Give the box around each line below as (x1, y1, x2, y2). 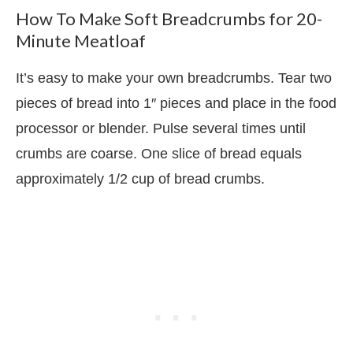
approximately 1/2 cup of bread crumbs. (16, 171, 269, 188)
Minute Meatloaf (16, 30, 146, 52)
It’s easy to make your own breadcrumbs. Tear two (16, 70, 332, 87)
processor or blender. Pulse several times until (16, 121, 306, 137)
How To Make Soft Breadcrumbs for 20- (16, 8, 322, 30)
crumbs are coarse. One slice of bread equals (16, 146, 302, 162)
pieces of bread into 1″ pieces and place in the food (16, 95, 336, 112)
